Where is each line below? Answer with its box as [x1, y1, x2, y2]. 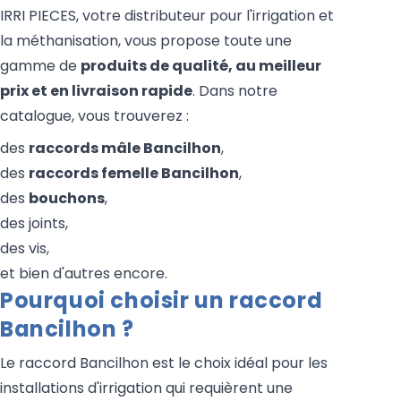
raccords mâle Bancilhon [29, 137, 221, 158]
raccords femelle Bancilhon [29, 162, 239, 183]
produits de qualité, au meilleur [81, 55, 321, 76]
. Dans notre [192, 80, 277, 101]
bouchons [29, 187, 105, 209]
